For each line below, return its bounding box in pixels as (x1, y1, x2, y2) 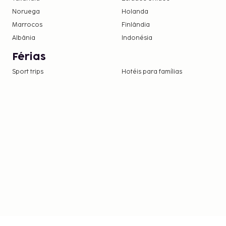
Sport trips (12, 68, 43, 76)
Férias (12, 51, 46, 62)
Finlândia (122, 21, 150, 29)
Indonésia (122, 34, 153, 42)
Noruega (12, 8, 40, 16)
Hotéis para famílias (122, 68, 183, 76)
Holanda (122, 8, 149, 16)
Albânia (12, 34, 35, 42)
